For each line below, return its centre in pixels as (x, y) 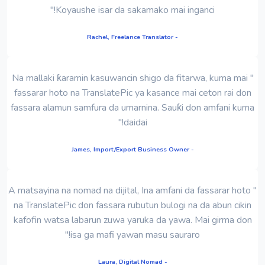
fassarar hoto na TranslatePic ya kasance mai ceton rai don (132, 93)
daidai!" (135, 122)
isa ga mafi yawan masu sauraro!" (135, 235)
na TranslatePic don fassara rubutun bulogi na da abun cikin (132, 205)
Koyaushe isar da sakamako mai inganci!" (135, 10)
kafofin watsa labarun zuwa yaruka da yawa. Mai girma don (132, 220)
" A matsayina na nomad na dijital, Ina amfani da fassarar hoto (130, 190)
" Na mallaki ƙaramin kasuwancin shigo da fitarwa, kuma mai (130, 78)
